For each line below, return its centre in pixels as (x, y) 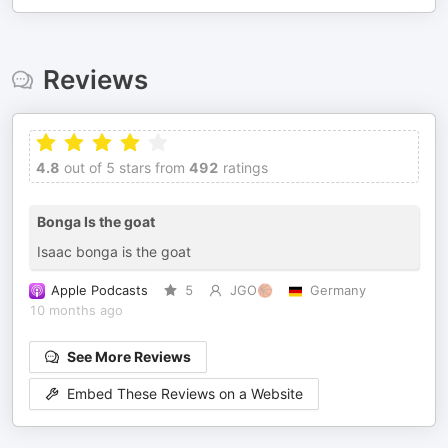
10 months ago (76, 310)
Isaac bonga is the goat (114, 251)
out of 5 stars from (122, 167)
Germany (337, 290)
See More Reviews (129, 356)
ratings (243, 167)
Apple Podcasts (99, 290)
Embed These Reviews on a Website (185, 394)
